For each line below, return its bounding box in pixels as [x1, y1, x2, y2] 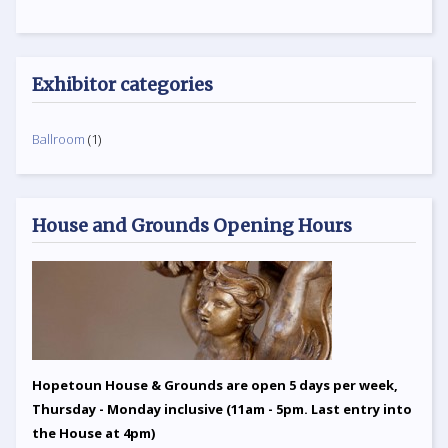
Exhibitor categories [32, 73, 213, 97]
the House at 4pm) [32, 424, 155, 443]
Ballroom [32, 130, 85, 149]
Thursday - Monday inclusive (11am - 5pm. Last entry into [32, 400, 412, 419]
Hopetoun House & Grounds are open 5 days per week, [32, 376, 398, 395]
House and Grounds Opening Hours [32, 213, 352, 237]
